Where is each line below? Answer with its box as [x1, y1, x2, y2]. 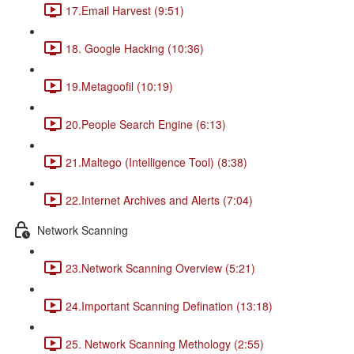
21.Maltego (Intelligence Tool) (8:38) [66, 153, 247, 170]
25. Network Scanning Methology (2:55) [66, 335, 264, 352]
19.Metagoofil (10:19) [66, 77, 173, 94]
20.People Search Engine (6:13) [66, 115, 226, 132]
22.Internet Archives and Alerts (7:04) [66, 191, 253, 208]
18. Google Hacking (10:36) [66, 40, 204, 56]
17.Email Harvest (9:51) [66, 2, 184, 18]
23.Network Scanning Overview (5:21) [66, 259, 255, 276]
